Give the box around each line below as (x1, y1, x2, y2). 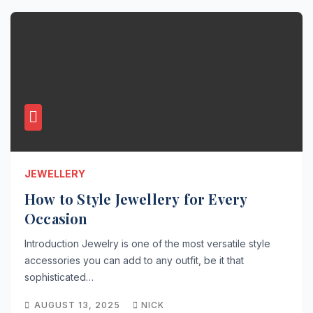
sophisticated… (24, 271, 94, 283)
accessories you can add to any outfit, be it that (24, 254, 244, 266)
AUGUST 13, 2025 (34, 300, 123, 310)
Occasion (24, 209, 88, 228)
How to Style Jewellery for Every (24, 189, 248, 208)
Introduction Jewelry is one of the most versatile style (24, 238, 270, 249)
